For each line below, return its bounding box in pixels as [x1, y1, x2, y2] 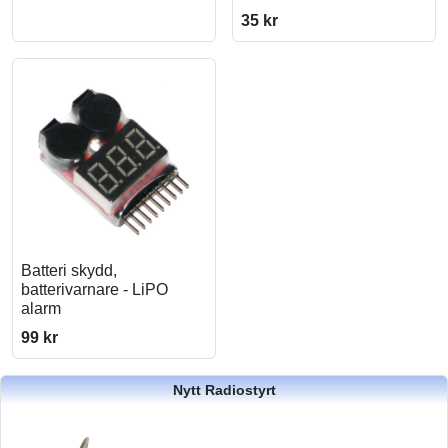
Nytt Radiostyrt [172, 382, 276, 398]
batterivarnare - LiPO [21, 281, 168, 298]
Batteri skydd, [21, 262, 117, 279]
